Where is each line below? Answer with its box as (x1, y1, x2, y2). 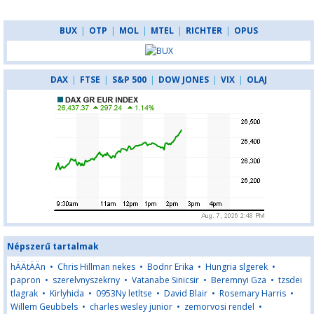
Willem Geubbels (11, 301, 78, 313)
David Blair (164, 287, 207, 299)
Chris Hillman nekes (57, 261, 135, 273)
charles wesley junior (90, 301, 172, 313)
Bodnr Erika (147, 261, 193, 273)
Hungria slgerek (205, 261, 268, 273)
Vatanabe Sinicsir (132, 274, 199, 286)
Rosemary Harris (219, 287, 286, 299)
